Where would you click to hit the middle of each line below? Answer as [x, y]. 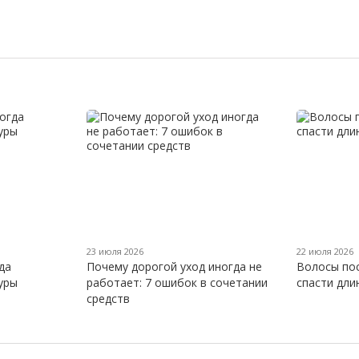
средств [108, 298]
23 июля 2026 [115, 251]
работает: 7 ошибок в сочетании [177, 282]
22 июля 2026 [325, 251]
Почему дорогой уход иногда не [174, 266]
